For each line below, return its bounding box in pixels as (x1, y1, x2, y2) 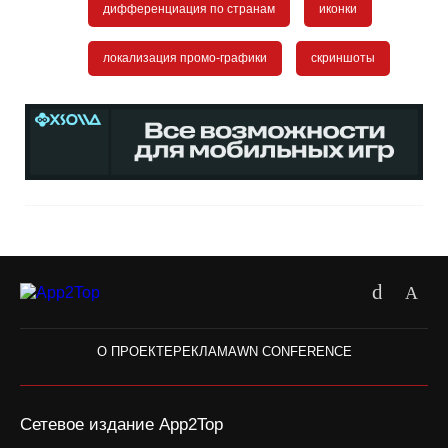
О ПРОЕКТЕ (96, 344, 173, 360)
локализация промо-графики (103, 50, 268, 65)
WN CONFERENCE (236, 344, 352, 360)
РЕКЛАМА (172, 344, 237, 360)
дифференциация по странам (103, 2, 276, 17)
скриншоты (310, 50, 375, 65)
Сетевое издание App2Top (20, 415, 223, 435)
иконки (318, 2, 357, 17)
